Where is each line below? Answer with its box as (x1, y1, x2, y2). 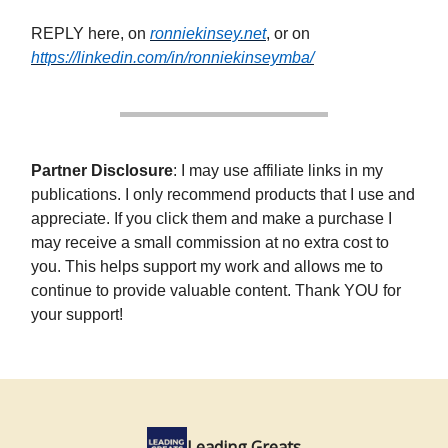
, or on (266, 25, 310, 42)
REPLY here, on (31, 25, 150, 42)
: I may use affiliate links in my (173, 162, 383, 179)
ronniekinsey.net (150, 25, 266, 42)
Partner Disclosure (31, 162, 173, 179)
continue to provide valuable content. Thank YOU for (31, 282, 401, 299)
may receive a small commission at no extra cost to (31, 234, 389, 251)
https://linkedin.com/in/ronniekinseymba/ (31, 49, 314, 66)
